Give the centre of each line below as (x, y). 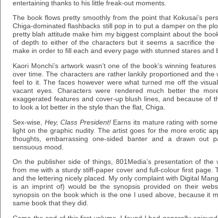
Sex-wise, (29, 122)
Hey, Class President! (78, 122)
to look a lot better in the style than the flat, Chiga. (89, 108)
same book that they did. (51, 203)
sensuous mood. (38, 147)
